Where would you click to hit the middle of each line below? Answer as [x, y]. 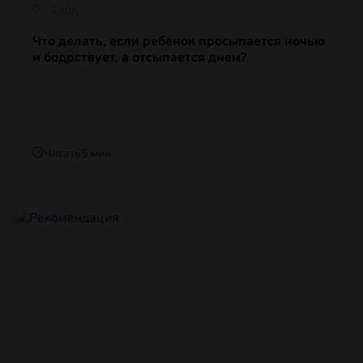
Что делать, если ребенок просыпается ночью [179, 42]
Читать [62, 154]
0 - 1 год [55, 10]
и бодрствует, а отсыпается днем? [139, 58]
